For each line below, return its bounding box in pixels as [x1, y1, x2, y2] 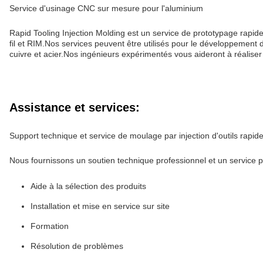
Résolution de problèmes [31, 241, 123, 251]
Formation [31, 221, 69, 231]
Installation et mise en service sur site [31, 201, 170, 211]
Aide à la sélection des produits [31, 181, 146, 191]
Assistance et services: [9, 101, 140, 114]
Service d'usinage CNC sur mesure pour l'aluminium [9, 4, 203, 13]
